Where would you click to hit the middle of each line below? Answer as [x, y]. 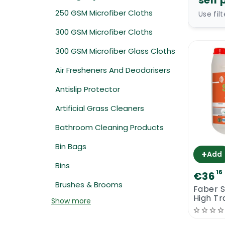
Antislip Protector [88, 89]
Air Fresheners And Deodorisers [113, 70]
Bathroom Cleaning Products [109, 127]
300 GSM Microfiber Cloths [104, 32]
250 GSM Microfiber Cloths [104, 13]
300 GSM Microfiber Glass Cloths [115, 51]
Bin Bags [71, 146]
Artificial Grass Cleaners [100, 108]
